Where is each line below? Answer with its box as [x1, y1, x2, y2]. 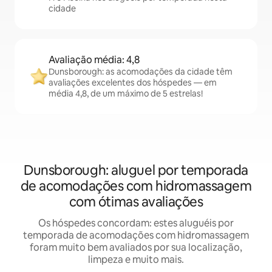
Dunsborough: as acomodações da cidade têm [49, 66, 233, 77]
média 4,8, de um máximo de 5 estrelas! [49, 88, 203, 99]
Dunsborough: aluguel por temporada [23, 161, 249, 179]
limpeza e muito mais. [88, 253, 184, 266]
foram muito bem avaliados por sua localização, [30, 241, 242, 254]
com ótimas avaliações [69, 193, 203, 211]
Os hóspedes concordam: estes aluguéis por [38, 217, 234, 229]
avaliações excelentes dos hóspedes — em [49, 77, 217, 88]
